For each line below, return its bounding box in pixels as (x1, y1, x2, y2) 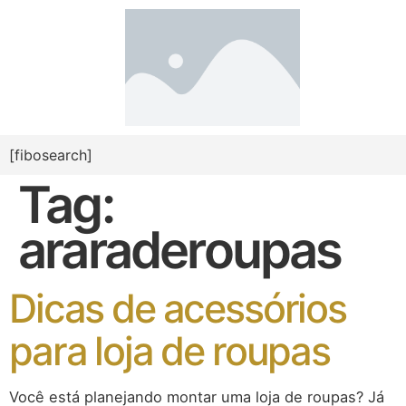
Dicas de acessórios (9, 284, 346, 332)
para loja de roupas (9, 326, 330, 374)
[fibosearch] (9, 145, 92, 164)
